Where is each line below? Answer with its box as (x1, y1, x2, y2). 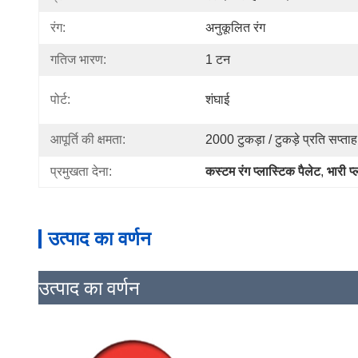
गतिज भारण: (50, 53, 106, 66)
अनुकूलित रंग (205, 21, 265, 34)
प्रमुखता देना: (50, 165, 112, 178)
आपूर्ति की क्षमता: (50, 133, 125, 146)
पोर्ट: (50, 93, 70, 106)
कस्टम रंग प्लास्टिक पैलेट (205, 165, 320, 178)
